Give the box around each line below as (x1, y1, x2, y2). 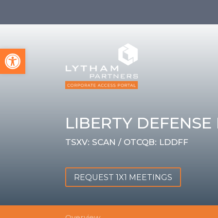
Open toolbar (4, 43, 61, 62)
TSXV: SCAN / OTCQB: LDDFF (65, 137, 189, 147)
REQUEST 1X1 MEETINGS (74, 172, 173, 182)
